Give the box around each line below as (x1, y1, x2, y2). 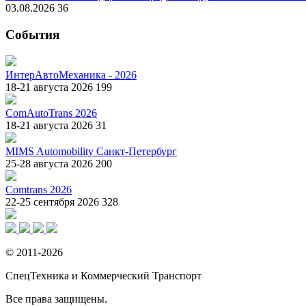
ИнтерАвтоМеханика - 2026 (5, 68, 137, 81)
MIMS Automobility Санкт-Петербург (5, 145, 177, 157)
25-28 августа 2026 (5, 157, 93, 169)
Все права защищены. (5, 292, 107, 305)
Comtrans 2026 (5, 183, 72, 195)
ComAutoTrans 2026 (5, 107, 97, 119)
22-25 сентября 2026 (5, 195, 99, 208)
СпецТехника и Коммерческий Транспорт (5, 269, 201, 281)
